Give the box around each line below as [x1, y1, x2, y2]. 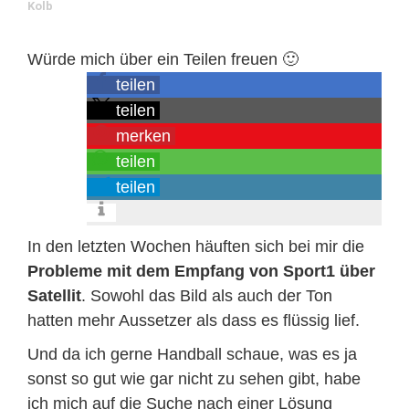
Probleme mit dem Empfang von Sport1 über [27, 262, 375, 280]
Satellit [27, 287, 81, 305]
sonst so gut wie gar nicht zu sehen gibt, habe [27, 370, 361, 388]
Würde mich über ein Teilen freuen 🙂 [27, 50, 299, 68]
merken [116, 127, 171, 145]
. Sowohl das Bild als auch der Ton [81, 287, 332, 305]
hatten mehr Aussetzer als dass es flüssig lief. [27, 311, 360, 330]
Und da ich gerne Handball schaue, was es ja [27, 345, 357, 363]
